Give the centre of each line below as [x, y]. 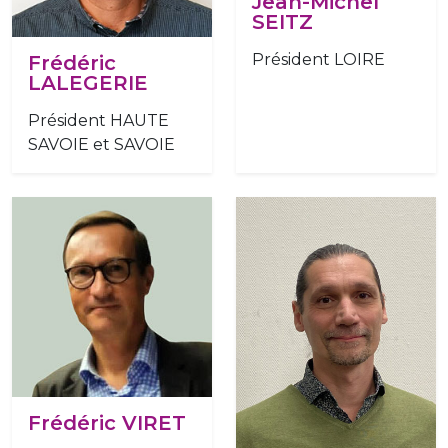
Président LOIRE [318, 59]
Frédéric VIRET [107, 423]
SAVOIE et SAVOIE [101, 145]
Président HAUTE [98, 121]
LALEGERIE [88, 83]
